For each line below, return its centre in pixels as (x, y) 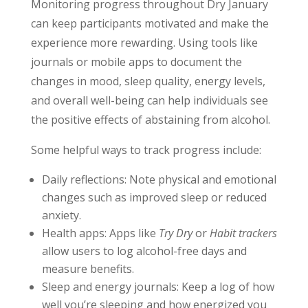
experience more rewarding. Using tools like (144, 43)
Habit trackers (243, 233)
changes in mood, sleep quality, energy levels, (148, 81)
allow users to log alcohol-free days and (144, 251)
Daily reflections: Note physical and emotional (159, 180)
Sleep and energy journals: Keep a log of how (158, 287)
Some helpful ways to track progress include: (146, 150)
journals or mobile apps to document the (136, 62)
